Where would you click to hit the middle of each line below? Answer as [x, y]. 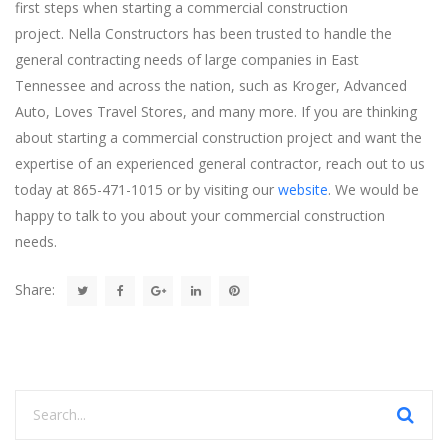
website [303, 189]
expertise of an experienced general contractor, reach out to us [220, 163]
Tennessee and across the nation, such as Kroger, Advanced [211, 85]
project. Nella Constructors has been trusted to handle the [203, 33]
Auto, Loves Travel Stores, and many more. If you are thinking [216, 111]
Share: [35, 289]
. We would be [373, 189]
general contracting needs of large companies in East [187, 59]
